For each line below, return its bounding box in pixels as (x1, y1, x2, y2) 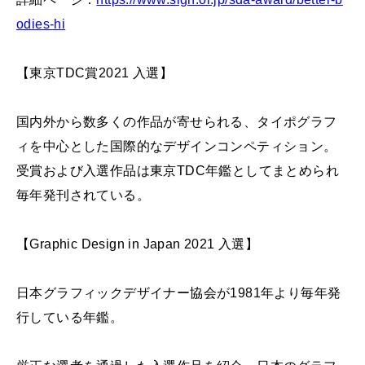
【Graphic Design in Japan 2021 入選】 (16, 237, 259, 252)
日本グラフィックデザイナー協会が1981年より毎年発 (16, 286, 341, 301)
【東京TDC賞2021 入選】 (16, 66, 173, 81)
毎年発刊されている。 (16, 188, 150, 203)
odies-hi (16, 17, 66, 32)
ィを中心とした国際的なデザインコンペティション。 (16, 139, 337, 154)
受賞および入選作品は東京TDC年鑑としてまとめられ (16, 164, 339, 178)
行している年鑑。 (16, 310, 124, 325)
